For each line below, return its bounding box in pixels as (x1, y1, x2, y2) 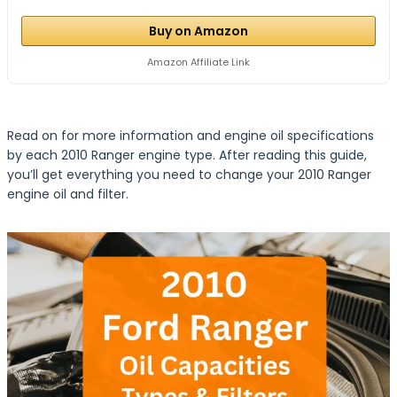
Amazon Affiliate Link (147, 55, 250, 69)
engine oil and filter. (7, 185, 128, 203)
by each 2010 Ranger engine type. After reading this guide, (7, 146, 367, 164)
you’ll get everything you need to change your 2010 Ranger (7, 166, 371, 183)
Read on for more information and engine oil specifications (7, 127, 374, 144)
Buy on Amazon (149, 22, 248, 40)
